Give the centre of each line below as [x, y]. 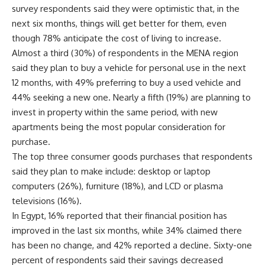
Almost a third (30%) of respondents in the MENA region [125, 53]
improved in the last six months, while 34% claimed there [127, 230]
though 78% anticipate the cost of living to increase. [117, 38]
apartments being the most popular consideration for [119, 127]
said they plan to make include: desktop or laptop [111, 171]
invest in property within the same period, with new [115, 112]
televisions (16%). [47, 201]
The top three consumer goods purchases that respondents [132, 156]
